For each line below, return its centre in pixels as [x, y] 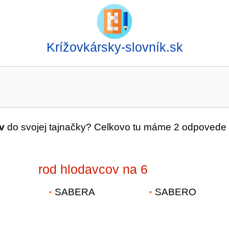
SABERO [176, 192]
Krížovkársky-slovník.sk [114, 47]
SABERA [75, 192]
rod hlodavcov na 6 [93, 169]
